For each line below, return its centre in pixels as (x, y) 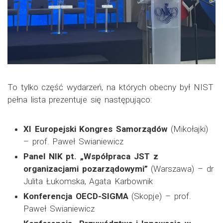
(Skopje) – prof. (160, 196)
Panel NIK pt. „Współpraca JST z (91, 156)
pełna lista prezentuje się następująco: (80, 99)
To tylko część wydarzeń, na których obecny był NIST (111, 87)
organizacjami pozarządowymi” (86, 168)
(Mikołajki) (188, 129)
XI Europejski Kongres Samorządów (96, 129)
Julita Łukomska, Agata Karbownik (88, 181)
